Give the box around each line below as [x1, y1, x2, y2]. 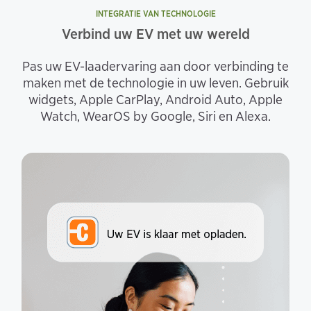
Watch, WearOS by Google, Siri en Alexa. [40, 108, 271, 124]
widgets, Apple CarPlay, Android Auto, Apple [28, 91, 283, 108]
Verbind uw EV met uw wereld [61, 24, 250, 42]
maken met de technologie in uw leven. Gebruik [22, 74, 289, 91]
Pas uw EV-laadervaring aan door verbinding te [22, 58, 289, 74]
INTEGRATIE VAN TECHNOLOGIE [95, 8, 216, 19]
